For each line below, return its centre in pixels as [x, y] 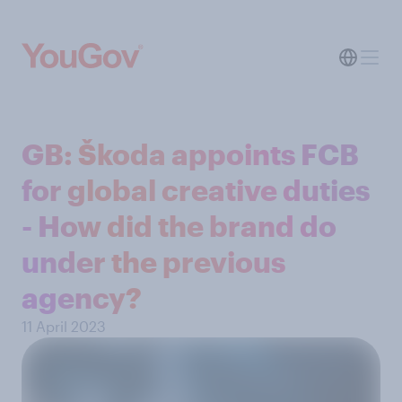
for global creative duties [196, 190]
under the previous [153, 262]
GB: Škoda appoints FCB [190, 154]
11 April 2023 [64, 326]
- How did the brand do [179, 226]
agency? [82, 297]
